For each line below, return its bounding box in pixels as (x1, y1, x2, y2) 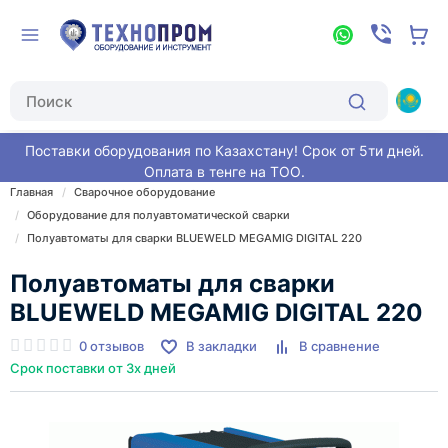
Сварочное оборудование (74, 185, 215, 199)
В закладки (186, 338, 257, 354)
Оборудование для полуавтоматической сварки (27, 208, 290, 222)
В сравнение (299, 338, 380, 354)
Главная (10, 185, 53, 199)
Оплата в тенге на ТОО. (143, 163, 305, 180)
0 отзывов (79, 338, 144, 354)
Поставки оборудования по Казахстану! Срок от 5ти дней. (24, 142, 424, 159)
